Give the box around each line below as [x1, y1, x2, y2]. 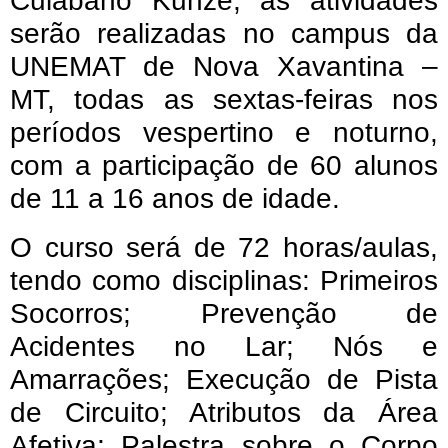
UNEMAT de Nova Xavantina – [10, 50, 438, 82]
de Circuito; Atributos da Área [10, 396, 438, 428]
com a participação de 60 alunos [10, 149, 438, 181]
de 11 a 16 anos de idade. [10, 182, 340, 214]
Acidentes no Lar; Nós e [10, 330, 438, 362]
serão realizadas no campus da [10, 17, 438, 49]
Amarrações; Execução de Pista [10, 363, 438, 395]
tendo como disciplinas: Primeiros [10, 264, 438, 296]
